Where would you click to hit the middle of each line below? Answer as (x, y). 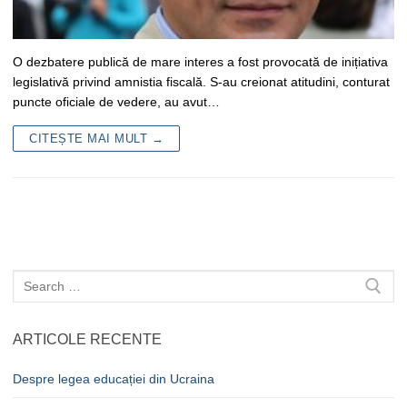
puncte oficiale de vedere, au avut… (116, 101)
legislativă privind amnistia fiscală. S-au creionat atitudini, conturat (201, 81)
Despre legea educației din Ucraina (114, 379)
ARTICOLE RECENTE (87, 340)
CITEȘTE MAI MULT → (96, 138)
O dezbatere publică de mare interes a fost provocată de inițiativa (200, 61)
